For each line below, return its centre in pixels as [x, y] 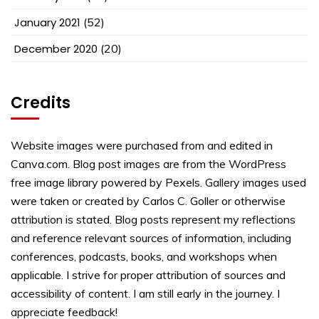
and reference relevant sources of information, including [151, 237]
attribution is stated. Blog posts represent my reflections [153, 219]
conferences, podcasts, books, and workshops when [144, 256]
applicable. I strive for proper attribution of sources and [148, 274]
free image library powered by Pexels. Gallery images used [158, 182]
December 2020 [56, 48]
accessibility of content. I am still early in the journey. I [145, 293]
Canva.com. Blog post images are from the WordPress [148, 163]
